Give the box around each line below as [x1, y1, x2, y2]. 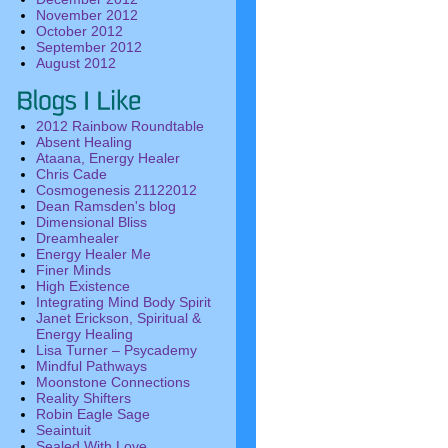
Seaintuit [36, 422, 91, 438]
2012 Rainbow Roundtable [36, 118, 204, 134]
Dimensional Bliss [36, 214, 147, 230]
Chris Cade [36, 166, 107, 182]
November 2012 [36, 7, 138, 23]
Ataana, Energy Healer [36, 150, 180, 166]
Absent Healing [36, 134, 132, 150]
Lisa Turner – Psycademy [36, 342, 197, 358]
